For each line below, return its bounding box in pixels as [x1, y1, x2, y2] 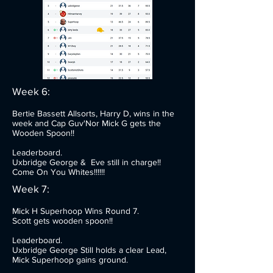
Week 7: [12, 183, 49, 194]
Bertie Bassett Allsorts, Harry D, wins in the [12, 108, 174, 118]
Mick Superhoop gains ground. [12, 255, 128, 264]
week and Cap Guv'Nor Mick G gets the [12, 118, 161, 128]
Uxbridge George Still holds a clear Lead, [12, 245, 166, 255]
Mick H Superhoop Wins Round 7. [12, 206, 139, 216]
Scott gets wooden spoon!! [12, 216, 113, 225]
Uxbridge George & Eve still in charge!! [12, 157, 161, 167]
